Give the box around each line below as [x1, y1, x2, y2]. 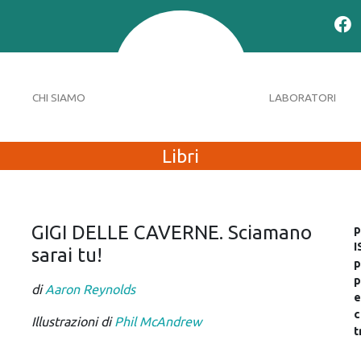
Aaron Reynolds [45, 282, 135, 297]
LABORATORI [268, 90, 336, 104]
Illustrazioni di [31, 314, 114, 330]
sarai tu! [31, 244, 102, 267]
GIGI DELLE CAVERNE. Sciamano [31, 222, 312, 244]
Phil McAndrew [114, 314, 201, 330]
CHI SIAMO [31, 90, 85, 104]
